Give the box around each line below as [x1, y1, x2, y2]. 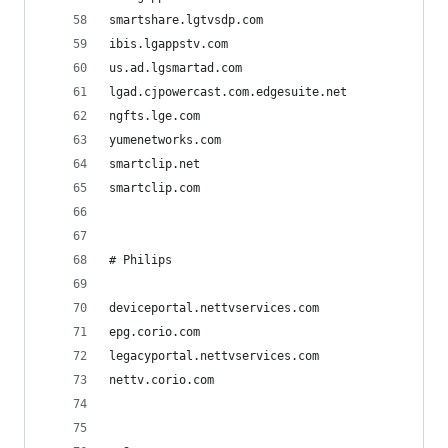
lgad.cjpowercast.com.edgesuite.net [109, 85, 347, 99]
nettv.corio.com [109, 373, 214, 387]
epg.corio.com [109, 325, 200, 339]
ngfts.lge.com [109, 109, 200, 123]
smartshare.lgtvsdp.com [109, 13, 263, 27]
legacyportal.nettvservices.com [109, 349, 319, 363]
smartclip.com [109, 181, 200, 195]
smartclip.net [109, 157, 200, 171]
